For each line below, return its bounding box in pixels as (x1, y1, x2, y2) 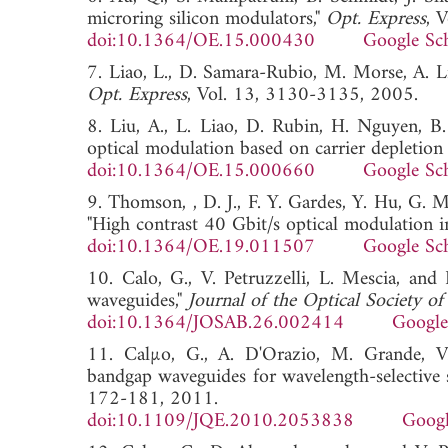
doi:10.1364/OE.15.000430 (87, 23, 315, 59)
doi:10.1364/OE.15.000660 (87, 153, 315, 189)
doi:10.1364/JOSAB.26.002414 (87, 305, 344, 341)
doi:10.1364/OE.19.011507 (87, 229, 315, 265)
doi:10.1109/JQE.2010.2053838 (87, 403, 354, 439)
